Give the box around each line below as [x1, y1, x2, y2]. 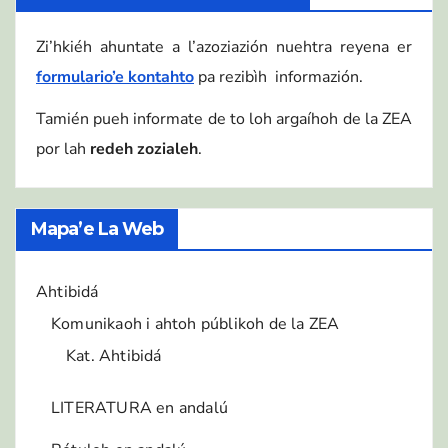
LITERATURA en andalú [51, 397, 228, 420]
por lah [36, 138, 90, 161]
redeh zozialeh [90, 138, 198, 161]
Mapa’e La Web [31, 218, 164, 241]
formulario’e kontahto [36, 65, 194, 88]
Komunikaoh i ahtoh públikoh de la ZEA [51, 313, 340, 336]
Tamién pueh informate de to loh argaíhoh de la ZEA [36, 108, 412, 131]
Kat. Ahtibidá [66, 345, 162, 368]
